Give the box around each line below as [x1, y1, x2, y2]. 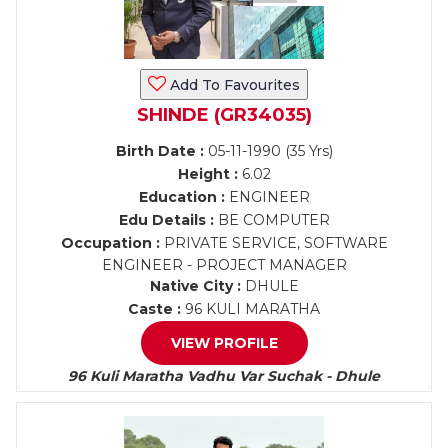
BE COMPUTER [213, 211, 330, 229]
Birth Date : [115, 142, 204, 160]
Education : [138, 188, 225, 206]
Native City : [149, 277, 241, 295]
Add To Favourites [166, 76, 300, 94]
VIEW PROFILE [170, 334, 278, 352]
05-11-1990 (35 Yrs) [203, 142, 333, 160]
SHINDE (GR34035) [136, 104, 312, 126]
